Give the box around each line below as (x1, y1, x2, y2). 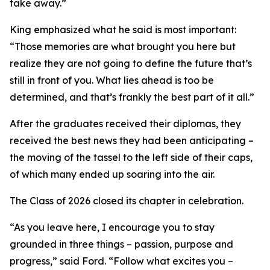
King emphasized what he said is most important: (10, 24, 236, 36)
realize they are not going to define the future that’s (10, 57, 252, 69)
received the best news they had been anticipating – (10, 134, 254, 146)
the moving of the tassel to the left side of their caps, (10, 151, 253, 163)
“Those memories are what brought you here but (10, 40, 236, 52)
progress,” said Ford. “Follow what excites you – (10, 255, 233, 267)
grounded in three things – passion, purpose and (10, 238, 233, 250)
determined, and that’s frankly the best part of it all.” (10, 91, 254, 103)
